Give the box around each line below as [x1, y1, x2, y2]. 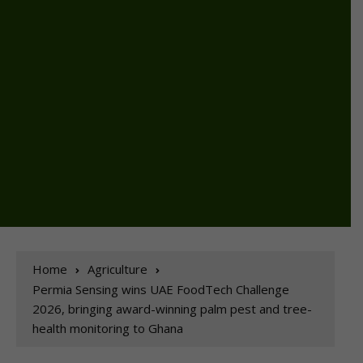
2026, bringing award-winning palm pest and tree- [32, 301, 312, 318]
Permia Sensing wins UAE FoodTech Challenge [32, 281, 289, 298]
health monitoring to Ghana [32, 320, 183, 337]
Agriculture [88, 261, 147, 278]
